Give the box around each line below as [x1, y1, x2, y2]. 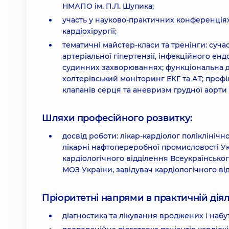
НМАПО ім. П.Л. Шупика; [62, 2, 154, 11]
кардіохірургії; [62, 27, 117, 36]
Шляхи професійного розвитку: [42, 112, 192, 124]
